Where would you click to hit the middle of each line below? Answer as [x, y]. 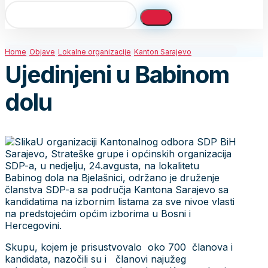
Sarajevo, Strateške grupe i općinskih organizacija [118, 153]
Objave [42, 52]
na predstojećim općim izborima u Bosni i [98, 213]
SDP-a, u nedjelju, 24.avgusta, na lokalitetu [102, 165]
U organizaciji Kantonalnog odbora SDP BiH [136, 141]
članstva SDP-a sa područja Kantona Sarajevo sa [117, 189]
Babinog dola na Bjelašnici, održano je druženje [112, 177]
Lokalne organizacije [95, 52]
